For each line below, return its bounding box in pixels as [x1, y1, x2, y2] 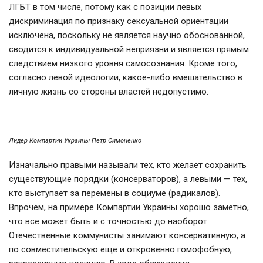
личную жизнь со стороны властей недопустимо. [9, 86, 211, 97]
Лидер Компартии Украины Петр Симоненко [9, 137, 141, 145]
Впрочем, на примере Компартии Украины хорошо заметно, [9, 202, 249, 213]
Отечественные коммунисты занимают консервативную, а [9, 230, 245, 241]
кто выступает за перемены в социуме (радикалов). [9, 188, 220, 199]
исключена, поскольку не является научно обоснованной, [9, 30, 245, 41]
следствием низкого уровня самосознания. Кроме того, [9, 58, 237, 69]
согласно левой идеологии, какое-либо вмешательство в [9, 72, 242, 83]
